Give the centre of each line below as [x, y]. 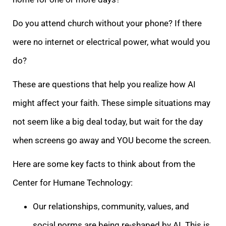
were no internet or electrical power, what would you [111, 42]
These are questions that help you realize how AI [104, 84]
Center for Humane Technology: [73, 182]
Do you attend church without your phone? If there [107, 23]
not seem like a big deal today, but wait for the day [108, 121]
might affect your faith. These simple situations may [111, 103]
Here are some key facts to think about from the [104, 164]
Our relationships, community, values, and [111, 206]
